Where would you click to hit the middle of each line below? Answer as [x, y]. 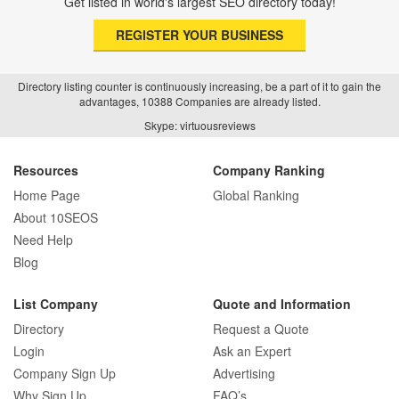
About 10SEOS [56, 217]
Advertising [244, 373]
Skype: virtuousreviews [199, 125]
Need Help [43, 240]
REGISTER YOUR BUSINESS [199, 35]
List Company [56, 304]
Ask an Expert [252, 351]
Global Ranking [256, 195]
